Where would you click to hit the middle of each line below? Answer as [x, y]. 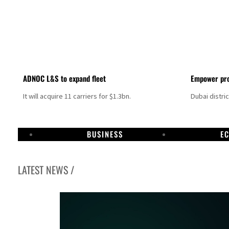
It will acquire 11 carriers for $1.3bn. [77, 96]
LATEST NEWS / [46, 169]
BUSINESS [105, 134]
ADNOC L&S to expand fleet [65, 78]
